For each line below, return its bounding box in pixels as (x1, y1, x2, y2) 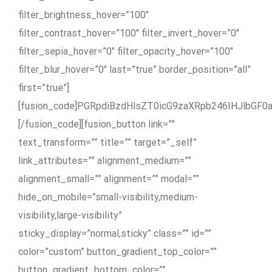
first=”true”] (18, 81, 69, 93)
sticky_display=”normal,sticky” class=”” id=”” (18, 227, 211, 239)
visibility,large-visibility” (18, 209, 122, 221)
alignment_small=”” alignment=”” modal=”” (18, 172, 199, 185)
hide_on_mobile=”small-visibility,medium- (18, 191, 198, 203)
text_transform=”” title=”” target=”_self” (18, 136, 197, 148)
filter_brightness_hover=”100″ (18, 8, 149, 21)
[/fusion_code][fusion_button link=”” (18, 118, 175, 130)
